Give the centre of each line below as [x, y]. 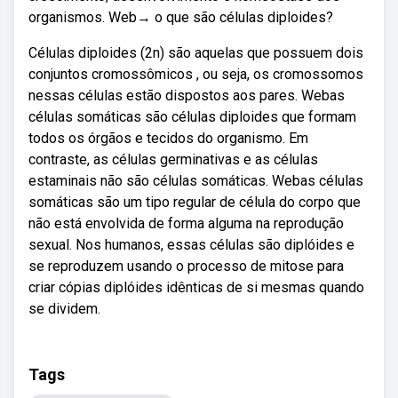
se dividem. [64, 309]
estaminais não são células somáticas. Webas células [196, 181]
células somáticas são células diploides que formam [192, 117]
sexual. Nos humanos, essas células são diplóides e [191, 245]
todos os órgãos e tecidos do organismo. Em [168, 138]
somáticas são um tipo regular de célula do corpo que [195, 202]
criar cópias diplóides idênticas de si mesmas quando [196, 287]
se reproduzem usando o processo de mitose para [186, 266]
